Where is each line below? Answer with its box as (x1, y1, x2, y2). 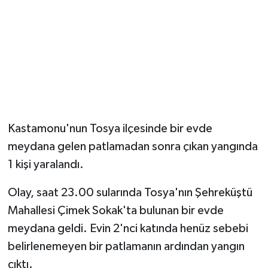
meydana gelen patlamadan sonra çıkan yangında (7, 140, 258, 153)
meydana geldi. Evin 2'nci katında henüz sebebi (7, 222, 248, 234)
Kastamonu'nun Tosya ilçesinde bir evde (7, 122, 212, 135)
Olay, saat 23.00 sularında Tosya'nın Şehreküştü (7, 186, 252, 199)
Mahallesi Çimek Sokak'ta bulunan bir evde (7, 204, 224, 217)
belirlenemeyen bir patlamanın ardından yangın (7, 240, 245, 252)
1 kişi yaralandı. (7, 158, 84, 170)
